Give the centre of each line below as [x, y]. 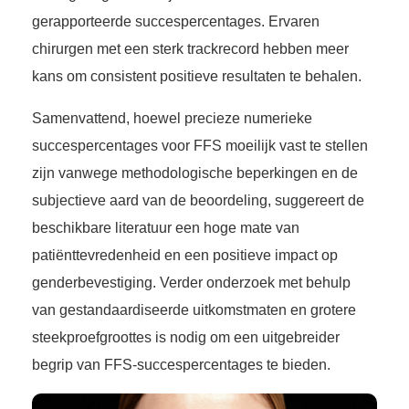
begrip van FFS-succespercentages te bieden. [181, 365]
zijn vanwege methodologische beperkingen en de [195, 173]
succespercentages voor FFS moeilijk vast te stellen [200, 146]
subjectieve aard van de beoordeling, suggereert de [198, 201]
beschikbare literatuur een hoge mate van [166, 228]
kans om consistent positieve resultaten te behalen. [197, 77]
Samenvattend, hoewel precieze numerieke [172, 119]
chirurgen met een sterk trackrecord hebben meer [190, 49]
